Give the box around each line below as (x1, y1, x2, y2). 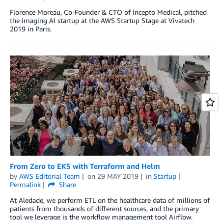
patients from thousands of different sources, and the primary (10, 204, 199, 213)
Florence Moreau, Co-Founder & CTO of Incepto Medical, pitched (10, 7, 207, 16)
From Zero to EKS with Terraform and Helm (10, 162, 160, 171)
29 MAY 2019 (97, 172, 138, 181)
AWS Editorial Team (19, 172, 80, 181)
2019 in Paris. (10, 24, 52, 33)
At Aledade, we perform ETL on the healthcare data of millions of (10, 196, 210, 205)
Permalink (10, 180, 41, 189)
